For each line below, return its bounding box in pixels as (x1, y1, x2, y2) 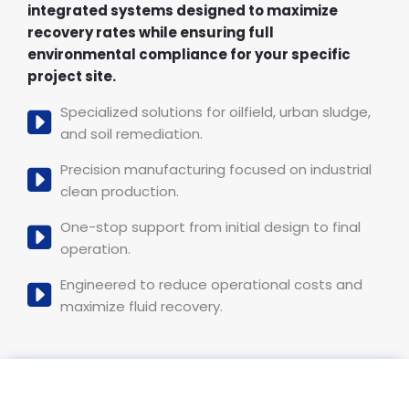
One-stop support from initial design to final (60, 217, 361, 237)
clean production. (60, 182, 179, 202)
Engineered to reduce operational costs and (60, 275, 362, 295)
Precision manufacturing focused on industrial (60, 160, 372, 180)
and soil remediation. (60, 124, 203, 144)
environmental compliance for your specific (27, 45, 351, 65)
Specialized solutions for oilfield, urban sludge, (60, 102, 371, 122)
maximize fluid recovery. (60, 297, 223, 317)
